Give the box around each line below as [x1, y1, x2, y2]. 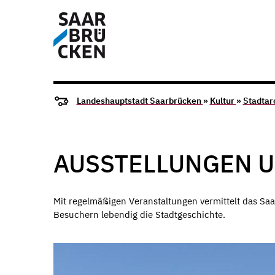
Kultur [209, 95, 236, 107]
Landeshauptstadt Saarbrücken [76, 95, 203, 107]
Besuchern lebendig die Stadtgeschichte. [53, 209, 225, 220]
